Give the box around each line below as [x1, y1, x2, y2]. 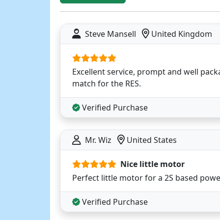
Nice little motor [120, 158, 185, 169]
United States [125, 134, 177, 145]
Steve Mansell [85, 28, 136, 39]
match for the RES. [72, 78, 141, 89]
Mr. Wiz [85, 134, 111, 145]
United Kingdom [149, 28, 212, 39]
